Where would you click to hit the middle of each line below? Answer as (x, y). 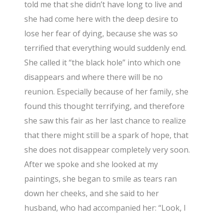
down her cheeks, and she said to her (92, 193)
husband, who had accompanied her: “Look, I (105, 208)
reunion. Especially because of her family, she (107, 91)
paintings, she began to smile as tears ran (101, 178)
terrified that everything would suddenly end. (106, 48)
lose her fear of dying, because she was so (101, 33)
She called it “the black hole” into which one (103, 62)
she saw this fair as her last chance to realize (105, 120)
